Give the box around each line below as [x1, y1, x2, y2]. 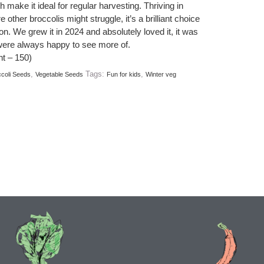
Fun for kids [106, 70, 141, 78]
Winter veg [145, 70, 176, 78]
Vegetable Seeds [35, 70, 83, 78]
